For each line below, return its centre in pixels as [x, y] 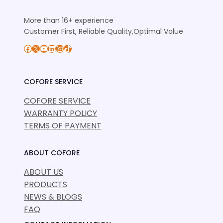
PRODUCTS [46, 185]
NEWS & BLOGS [53, 197]
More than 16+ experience [69, 21]
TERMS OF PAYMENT [63, 126]
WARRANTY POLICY [60, 113]
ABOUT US [44, 172]
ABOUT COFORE [52, 153]
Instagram [59, 48]
